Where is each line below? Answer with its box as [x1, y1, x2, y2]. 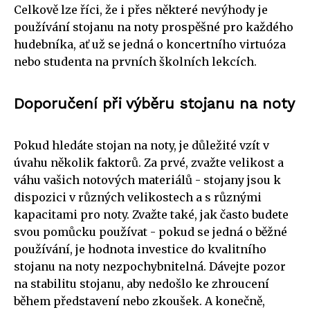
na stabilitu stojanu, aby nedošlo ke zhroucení [14, 276, 269, 291]
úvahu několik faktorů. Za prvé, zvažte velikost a [14, 155, 284, 170]
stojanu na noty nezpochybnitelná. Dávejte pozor [14, 259, 286, 273]
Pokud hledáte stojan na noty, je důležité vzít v [14, 138, 269, 152]
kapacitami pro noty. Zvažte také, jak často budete [14, 207, 289, 221]
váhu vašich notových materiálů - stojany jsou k [14, 172, 281, 187]
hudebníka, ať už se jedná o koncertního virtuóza [14, 37, 286, 51]
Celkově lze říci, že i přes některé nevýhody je [14, 2, 268, 17]
